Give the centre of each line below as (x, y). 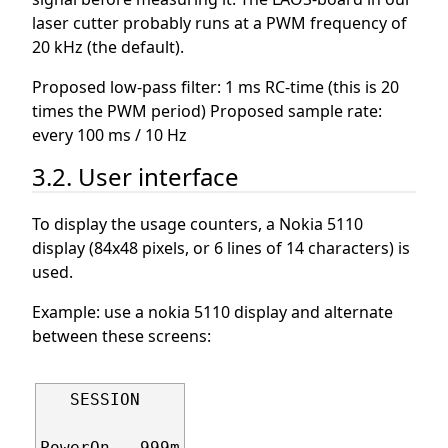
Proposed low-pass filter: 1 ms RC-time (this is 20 (215, 86)
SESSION (90, 399)
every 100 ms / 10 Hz (109, 134)
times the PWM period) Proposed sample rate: (207, 110)
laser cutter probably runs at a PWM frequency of (219, 22)
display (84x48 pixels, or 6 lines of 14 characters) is (221, 247)
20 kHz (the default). (108, 46)
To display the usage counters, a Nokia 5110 (197, 223)
